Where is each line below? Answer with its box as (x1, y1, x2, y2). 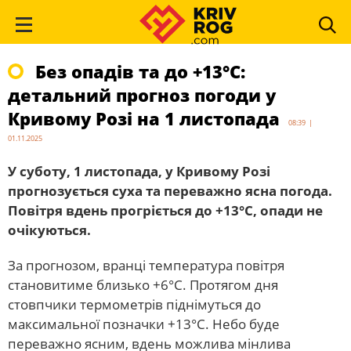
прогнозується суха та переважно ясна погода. (8, 182, 332, 200)
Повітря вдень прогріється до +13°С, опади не (8, 201, 323, 219)
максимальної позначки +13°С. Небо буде (8, 315, 280, 333)
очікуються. (8, 221, 91, 239)
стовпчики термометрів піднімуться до (8, 295, 261, 313)
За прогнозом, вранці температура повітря (8, 256, 284, 274)
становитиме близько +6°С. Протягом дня (8, 276, 278, 294)
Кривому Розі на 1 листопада (8, 107, 280, 130)
